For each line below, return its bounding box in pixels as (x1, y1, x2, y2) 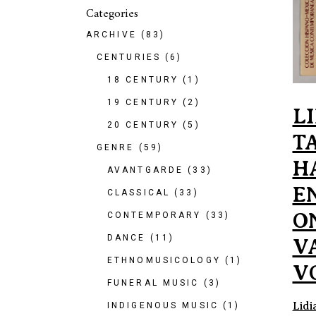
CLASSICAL (107, 188, 171, 197)
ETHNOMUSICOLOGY (107, 255, 221, 265)
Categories (86, 4, 138, 25)
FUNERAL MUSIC (107, 278, 200, 288)
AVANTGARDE (107, 165, 184, 175)
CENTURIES (97, 52, 162, 62)
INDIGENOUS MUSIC (107, 300, 219, 310)
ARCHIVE (86, 30, 137, 39)
